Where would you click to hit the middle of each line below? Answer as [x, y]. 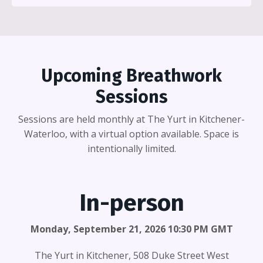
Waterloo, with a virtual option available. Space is [131, 134]
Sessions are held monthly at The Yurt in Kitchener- [131, 119]
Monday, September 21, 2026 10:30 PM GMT [131, 229]
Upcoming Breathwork [131, 75]
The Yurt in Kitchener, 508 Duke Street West [131, 255]
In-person [131, 203]
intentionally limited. [131, 148]
